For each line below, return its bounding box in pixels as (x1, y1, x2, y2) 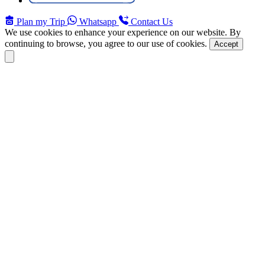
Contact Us (128, 16, 173, 27)
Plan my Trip (14, 16, 67, 27)
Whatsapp (77, 16, 119, 27)
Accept (214, 39, 238, 49)
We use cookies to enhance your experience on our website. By (5, 27, 241, 37)
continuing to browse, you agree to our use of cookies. (5, 38, 209, 49)
